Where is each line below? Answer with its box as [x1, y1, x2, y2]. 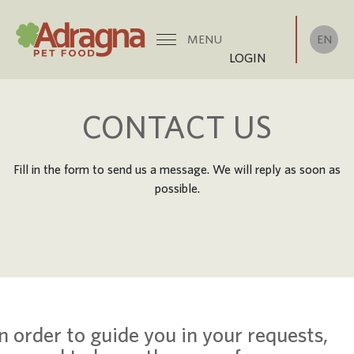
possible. [154, 181, 200, 195]
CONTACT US [81, 108, 273, 145]
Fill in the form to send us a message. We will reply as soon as [13, 162, 341, 176]
